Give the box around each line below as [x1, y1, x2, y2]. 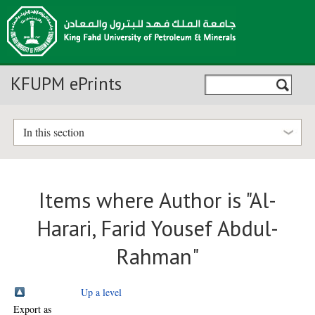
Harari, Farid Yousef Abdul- [36, 214, 278, 243]
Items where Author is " [38, 186, 250, 215]
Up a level [81, 285, 122, 299]
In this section [22, 124, 84, 140]
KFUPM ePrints [11, 72, 122, 95]
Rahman [115, 243, 192, 271]
